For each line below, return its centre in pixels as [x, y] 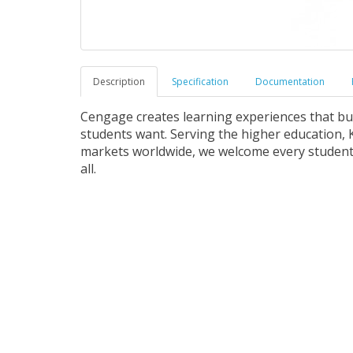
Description [119, 82]
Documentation [290, 82]
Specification [200, 82]
